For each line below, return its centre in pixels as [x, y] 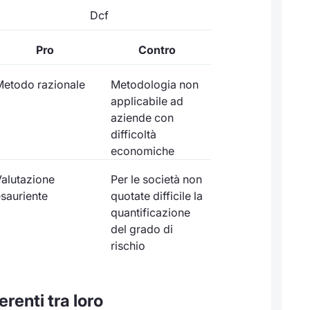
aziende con [142, 118]
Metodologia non [154, 85]
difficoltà [133, 135]
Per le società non [156, 180]
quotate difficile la [156, 196]
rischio [128, 246]
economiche [142, 151]
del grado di [142, 229]
